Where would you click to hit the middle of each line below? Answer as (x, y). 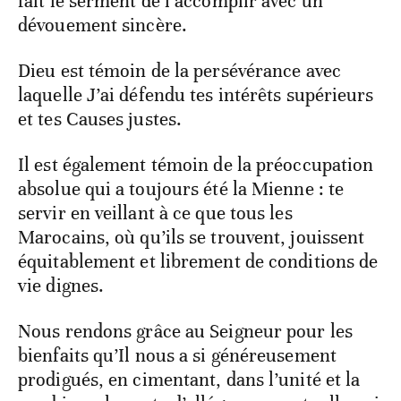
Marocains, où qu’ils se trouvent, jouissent (192, 238)
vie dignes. (61, 286)
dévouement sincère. (102, 26)
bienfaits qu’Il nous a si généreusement (177, 356)
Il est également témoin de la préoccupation (196, 165)
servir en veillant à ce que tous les (155, 213)
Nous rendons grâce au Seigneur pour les (185, 332)
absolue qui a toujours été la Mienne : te (181, 189)
